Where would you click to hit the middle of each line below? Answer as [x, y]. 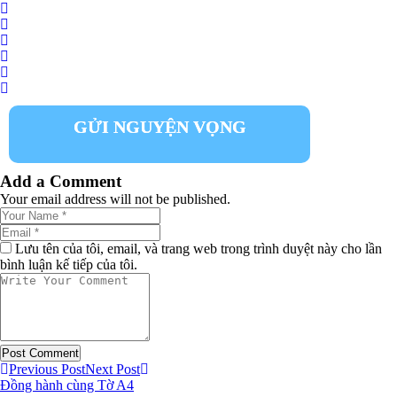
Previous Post [47, 369]
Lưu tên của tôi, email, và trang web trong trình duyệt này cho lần [198, 249]
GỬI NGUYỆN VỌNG [160, 127]
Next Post [113, 369]
